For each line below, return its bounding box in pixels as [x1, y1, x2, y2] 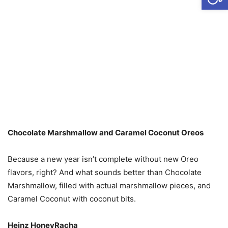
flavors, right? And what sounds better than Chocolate [8, 167, 202, 177]
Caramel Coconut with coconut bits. [8, 194, 136, 204]
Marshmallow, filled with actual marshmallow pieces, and [8, 181, 211, 190]
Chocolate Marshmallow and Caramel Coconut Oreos [8, 128, 204, 137]
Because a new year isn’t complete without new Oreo [8, 154, 198, 164]
